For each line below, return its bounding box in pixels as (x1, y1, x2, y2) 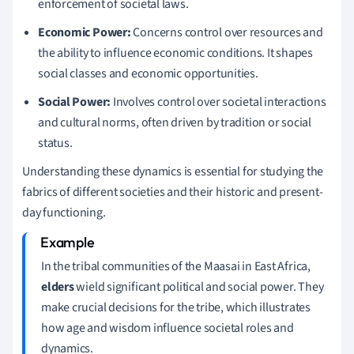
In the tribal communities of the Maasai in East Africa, (41, 257, 311, 275)
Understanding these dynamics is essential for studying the (22, 162, 324, 180)
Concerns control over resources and (130, 23, 323, 41)
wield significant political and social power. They (73, 277, 324, 296)
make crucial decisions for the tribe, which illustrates (41, 298, 311, 316)
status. (38, 134, 73, 152)
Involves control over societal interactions (111, 92, 326, 111)
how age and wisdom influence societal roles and (41, 318, 294, 337)
